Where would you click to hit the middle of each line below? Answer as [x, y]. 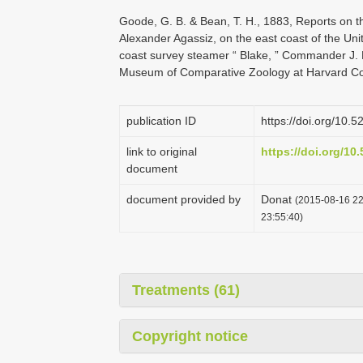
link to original [162, 152]
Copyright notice [190, 336]
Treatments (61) [186, 290]
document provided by [184, 199]
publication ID [161, 121]
